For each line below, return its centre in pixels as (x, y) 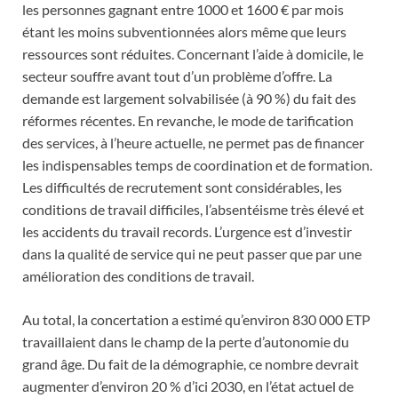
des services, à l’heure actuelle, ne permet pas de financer (193, 142)
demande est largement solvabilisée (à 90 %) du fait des (189, 98)
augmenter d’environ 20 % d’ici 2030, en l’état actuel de (188, 386)
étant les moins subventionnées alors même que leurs (184, 31)
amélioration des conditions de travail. (138, 275)
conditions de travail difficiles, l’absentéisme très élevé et (193, 209)
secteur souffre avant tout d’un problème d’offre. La (177, 76)
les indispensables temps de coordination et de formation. (197, 164)
